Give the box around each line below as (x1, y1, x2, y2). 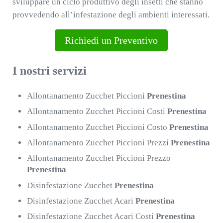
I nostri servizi (12, 64, 87, 78)
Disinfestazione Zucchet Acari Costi (27, 212, 156, 222)
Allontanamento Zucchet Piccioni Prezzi (27, 137, 171, 147)
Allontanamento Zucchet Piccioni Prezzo (27, 153, 171, 163)
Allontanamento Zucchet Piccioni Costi (27, 107, 168, 116)
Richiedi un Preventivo (65, 35, 158, 46)
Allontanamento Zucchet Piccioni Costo (27, 122, 170, 132)
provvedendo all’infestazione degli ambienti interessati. (12, 10, 210, 20)
